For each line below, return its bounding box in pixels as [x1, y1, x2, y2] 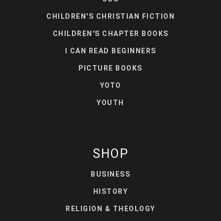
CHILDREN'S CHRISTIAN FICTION [46, 12, 175, 21]
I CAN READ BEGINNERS [65, 47, 156, 55]
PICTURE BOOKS [78, 64, 143, 73]
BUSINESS [91, 170, 130, 179]
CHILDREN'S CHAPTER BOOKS [52, 30, 169, 38]
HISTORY [93, 187, 128, 196]
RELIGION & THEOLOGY [66, 205, 155, 213]
